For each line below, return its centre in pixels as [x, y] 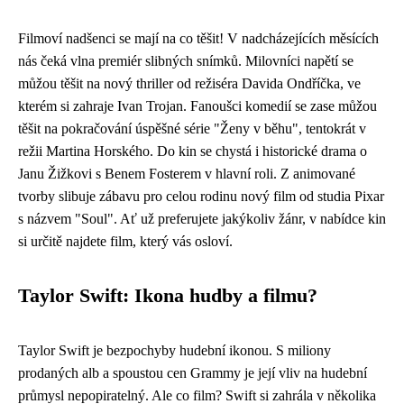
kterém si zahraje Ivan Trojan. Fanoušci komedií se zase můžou [197, 106]
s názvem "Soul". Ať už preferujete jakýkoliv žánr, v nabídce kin [202, 219]
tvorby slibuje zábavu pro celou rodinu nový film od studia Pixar [201, 196]
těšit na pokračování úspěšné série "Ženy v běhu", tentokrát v [192, 129]
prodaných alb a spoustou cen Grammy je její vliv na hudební [193, 373]
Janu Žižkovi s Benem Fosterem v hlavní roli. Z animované [187, 174]
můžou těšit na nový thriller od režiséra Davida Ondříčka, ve [189, 83]
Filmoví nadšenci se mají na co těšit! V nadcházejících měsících [198, 38]
